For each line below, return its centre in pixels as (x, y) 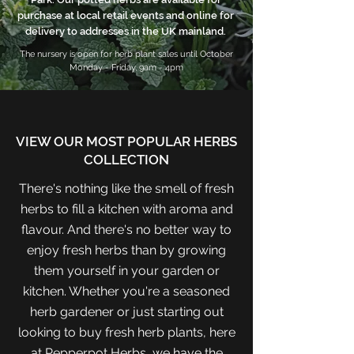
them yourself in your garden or (126, 271)
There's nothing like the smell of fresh (126, 188)
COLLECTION (126, 160)
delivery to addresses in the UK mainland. (126, 31)
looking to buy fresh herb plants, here (126, 332)
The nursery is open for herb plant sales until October (126, 54)
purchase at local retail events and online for (126, 15)
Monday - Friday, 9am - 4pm (126, 68)
